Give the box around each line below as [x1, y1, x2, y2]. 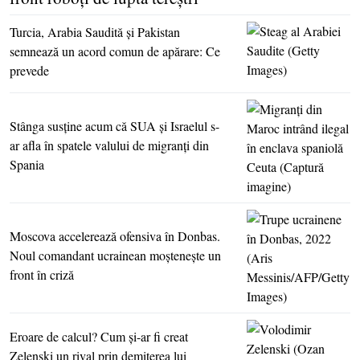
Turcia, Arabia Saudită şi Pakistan [10, 23, 180, 41]
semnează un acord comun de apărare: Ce [10, 43, 220, 60]
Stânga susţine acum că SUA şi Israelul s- [10, 117, 219, 135]
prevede [10, 62, 49, 80]
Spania [10, 156, 44, 174]
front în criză [10, 266, 74, 284]
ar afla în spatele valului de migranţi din [10, 137, 209, 154]
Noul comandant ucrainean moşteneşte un [10, 247, 221, 264]
